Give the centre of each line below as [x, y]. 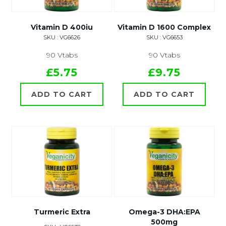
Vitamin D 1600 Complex [164, 27]
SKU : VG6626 [62, 38]
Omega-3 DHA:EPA [164, 212]
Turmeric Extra [62, 212]
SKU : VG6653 [164, 38]
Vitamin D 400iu [62, 27]
